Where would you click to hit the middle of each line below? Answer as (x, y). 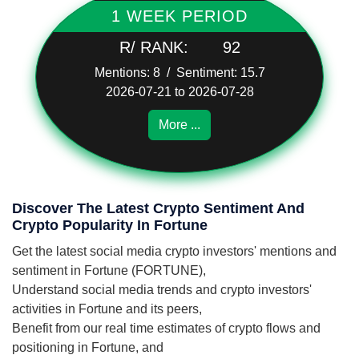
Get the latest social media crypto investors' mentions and (174, 251)
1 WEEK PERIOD (179, 16)
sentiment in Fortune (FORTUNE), (109, 270)
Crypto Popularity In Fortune (110, 225)
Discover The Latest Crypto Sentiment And (158, 208)
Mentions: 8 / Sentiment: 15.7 (179, 73)
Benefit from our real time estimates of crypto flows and (166, 328)
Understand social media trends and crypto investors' (162, 290)
